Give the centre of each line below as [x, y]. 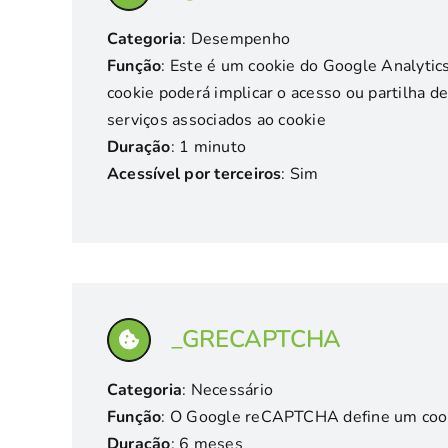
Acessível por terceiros [194, 174]
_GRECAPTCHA [255, 339]
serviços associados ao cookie [216, 120]
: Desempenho [236, 39]
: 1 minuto [208, 147]
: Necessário [228, 390]
